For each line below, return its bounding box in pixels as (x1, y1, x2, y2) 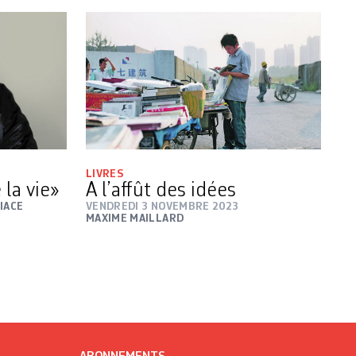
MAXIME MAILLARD (86, 212, 184, 224)
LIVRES (86, 168, 124, 180)
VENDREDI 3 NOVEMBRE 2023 (86, 200, 239, 212)
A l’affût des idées (86, 180, 236, 201)
